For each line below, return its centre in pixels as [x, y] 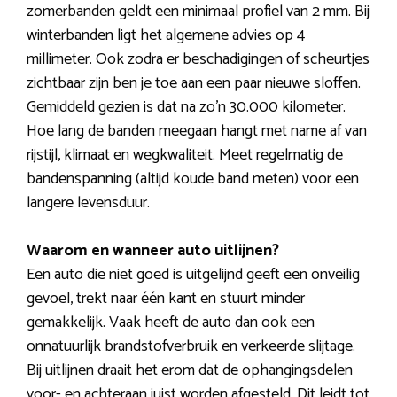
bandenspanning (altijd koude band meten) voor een [193, 179]
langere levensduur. [88, 202]
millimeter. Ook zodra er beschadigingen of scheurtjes [198, 59]
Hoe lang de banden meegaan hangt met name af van [197, 131]
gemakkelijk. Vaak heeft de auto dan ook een [171, 322]
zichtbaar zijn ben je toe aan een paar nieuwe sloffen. [194, 83]
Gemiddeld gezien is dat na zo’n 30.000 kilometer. [186, 107]
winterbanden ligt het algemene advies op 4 [166, 35]
